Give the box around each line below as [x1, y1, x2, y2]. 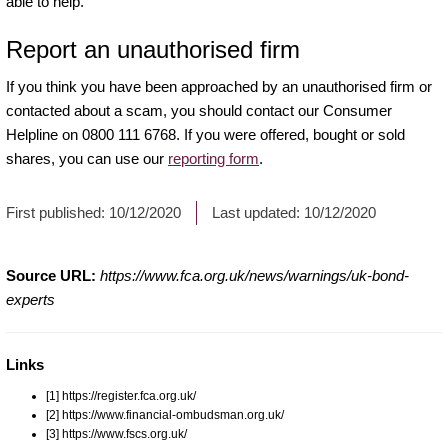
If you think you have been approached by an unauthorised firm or [6, 77, 432, 95]
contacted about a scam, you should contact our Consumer [6, 101, 392, 119]
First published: [6, 203, 109, 221]
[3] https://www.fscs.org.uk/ [46, 426, 187, 441]
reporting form [168, 149, 259, 167]
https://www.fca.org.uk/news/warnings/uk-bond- [100, 266, 409, 284]
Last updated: [212, 203, 304, 221]
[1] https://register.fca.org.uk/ [46, 388, 196, 403]
